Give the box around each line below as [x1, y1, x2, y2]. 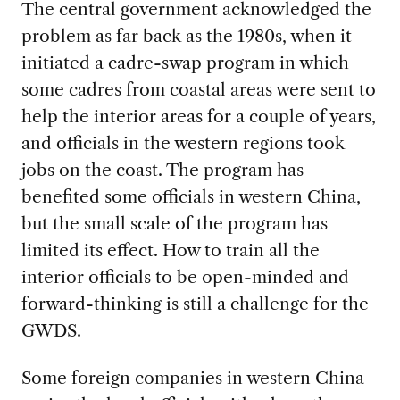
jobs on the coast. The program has [21, 158, 304, 180]
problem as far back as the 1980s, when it [21, 24, 352, 46]
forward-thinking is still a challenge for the [21, 292, 369, 314]
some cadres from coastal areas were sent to [21, 78, 376, 100]
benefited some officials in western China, [21, 185, 361, 207]
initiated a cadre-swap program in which [21, 51, 349, 73]
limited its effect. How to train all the [21, 238, 320, 261]
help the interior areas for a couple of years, [21, 104, 376, 127]
